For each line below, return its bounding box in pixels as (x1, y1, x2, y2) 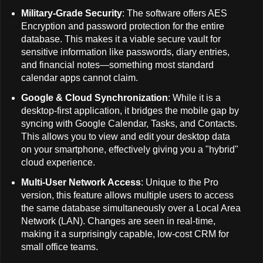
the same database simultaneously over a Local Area (21, 203, 241, 213)
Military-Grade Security (21, 8, 122, 19)
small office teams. (21, 241, 98, 252)
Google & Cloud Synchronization (21, 93, 168, 103)
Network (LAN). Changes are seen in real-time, (21, 215, 215, 226)
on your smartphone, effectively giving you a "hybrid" (21, 144, 238, 155)
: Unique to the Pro (140, 177, 218, 187)
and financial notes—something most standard (21, 60, 214, 70)
